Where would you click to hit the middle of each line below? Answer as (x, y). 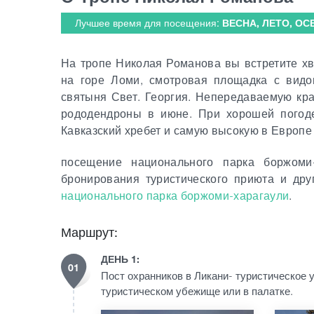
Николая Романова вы (178, 63)
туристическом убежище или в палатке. (197, 291)
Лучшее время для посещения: (149, 23)
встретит (268, 63)
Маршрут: (89, 232)
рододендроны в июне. (130, 114)
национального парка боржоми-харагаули (175, 196)
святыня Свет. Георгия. (129, 97)
